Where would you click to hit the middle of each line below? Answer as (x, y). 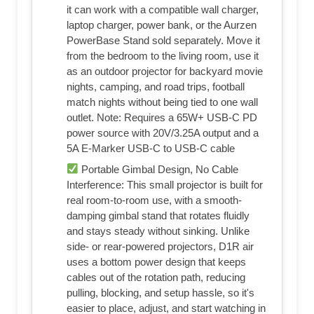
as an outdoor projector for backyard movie (165, 71)
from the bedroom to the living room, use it (163, 55)
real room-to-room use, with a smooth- (154, 200)
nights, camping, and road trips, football (156, 86)
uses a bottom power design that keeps (156, 261)
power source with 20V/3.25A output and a (163, 132)
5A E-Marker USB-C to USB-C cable (151, 148)
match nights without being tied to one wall (162, 102)
